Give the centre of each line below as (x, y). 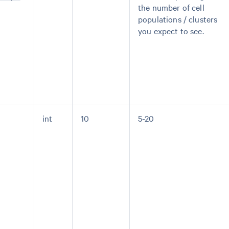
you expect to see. (171, 31)
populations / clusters (178, 19)
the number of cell (171, 7)
